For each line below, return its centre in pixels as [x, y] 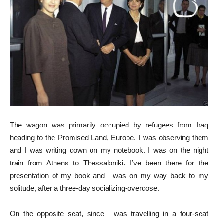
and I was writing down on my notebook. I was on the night [109, 150]
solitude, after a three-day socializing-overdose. [84, 188]
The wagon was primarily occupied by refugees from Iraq [109, 125]
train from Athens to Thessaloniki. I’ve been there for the [109, 163]
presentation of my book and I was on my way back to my [109, 175]
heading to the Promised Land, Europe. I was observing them [109, 137]
